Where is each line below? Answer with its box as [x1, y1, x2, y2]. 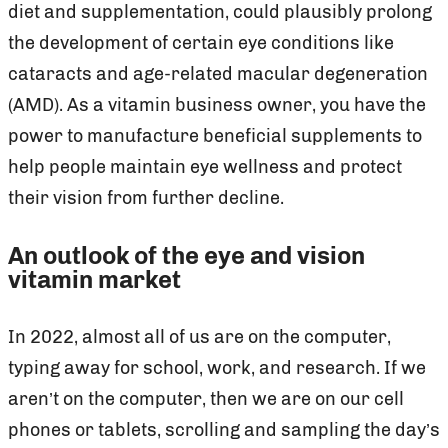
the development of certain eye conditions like [8, 31, 394, 54]
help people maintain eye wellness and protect [8, 155, 402, 178]
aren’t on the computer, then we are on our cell [8, 387, 404, 410]
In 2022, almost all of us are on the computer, [8, 325, 391, 348]
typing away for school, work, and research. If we [8, 356, 426, 379]
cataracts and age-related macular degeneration [8, 62, 428, 85]
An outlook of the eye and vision [8, 240, 365, 270]
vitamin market [8, 264, 181, 294]
